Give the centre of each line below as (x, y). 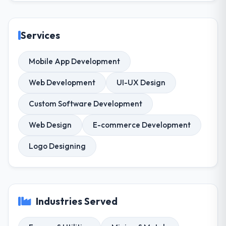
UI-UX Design (141, 83)
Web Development (62, 83)
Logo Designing (58, 146)
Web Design (50, 125)
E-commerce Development (142, 125)
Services (41, 36)
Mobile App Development (75, 62)
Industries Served (77, 201)
